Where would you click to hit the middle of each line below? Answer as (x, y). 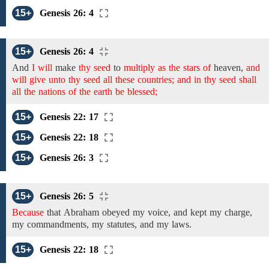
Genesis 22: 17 (69, 117)
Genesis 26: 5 (67, 196)
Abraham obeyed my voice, (117, 212)
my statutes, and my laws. (142, 224)
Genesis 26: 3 (67, 158)
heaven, (228, 68)
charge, (237, 212)
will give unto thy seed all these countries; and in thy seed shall (134, 80)
